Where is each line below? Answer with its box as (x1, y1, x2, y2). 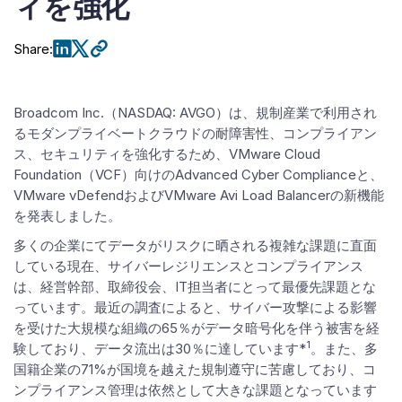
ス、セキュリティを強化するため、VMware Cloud (13, 145, 320, 162)
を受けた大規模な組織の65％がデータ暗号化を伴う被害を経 (13, 319, 380, 336)
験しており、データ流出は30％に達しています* (13, 340, 306, 357)
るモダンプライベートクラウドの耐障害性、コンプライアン (13, 125, 377, 142)
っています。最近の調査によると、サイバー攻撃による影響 (13, 299, 377, 316)
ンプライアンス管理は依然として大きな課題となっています (13, 381, 377, 398)
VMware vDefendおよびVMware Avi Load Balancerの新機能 (13, 187, 384, 204)
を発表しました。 (13, 207, 121, 224)
